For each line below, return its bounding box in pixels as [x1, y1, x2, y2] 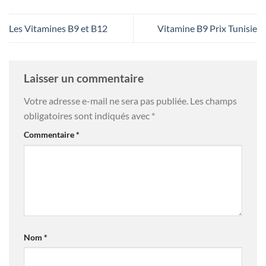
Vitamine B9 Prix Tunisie [157, 23, 257, 34]
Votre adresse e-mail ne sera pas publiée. [24, 94, 188, 106]
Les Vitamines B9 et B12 [9, 23, 107, 34]
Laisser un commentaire [24, 71, 146, 85]
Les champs [190, 94, 237, 106]
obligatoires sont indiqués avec [24, 109, 151, 121]
